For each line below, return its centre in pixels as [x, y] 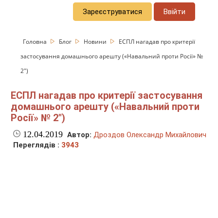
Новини [96, 41]
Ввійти [175, 11]
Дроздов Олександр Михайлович [150, 135]
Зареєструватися [113, 11]
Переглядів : [37, 145]
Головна [36, 41]
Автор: [80, 135]
